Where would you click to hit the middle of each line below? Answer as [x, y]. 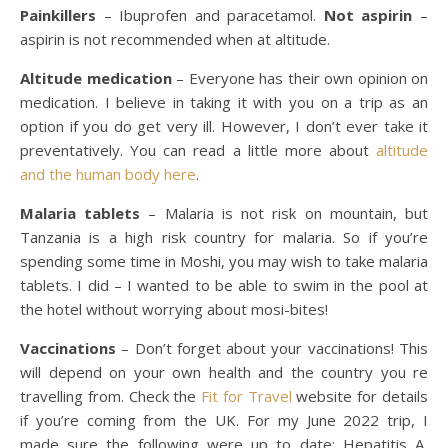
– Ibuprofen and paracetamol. [213, 15]
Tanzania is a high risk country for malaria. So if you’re [224, 237]
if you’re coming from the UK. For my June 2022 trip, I [224, 420]
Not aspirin [368, 15]
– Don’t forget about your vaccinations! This [272, 348]
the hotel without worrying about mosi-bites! [174, 309]
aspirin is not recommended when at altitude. [175, 39]
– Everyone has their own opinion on [299, 78]
